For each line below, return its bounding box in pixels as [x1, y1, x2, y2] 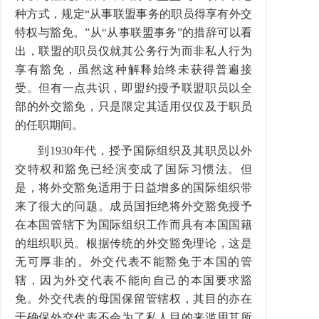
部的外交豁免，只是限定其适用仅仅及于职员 [15, 100, 252, 113]
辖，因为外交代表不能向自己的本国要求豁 [15, 274, 252, 286]
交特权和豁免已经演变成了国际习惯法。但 [15, 163, 252, 175]
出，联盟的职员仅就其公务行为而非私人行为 [15, 45, 252, 57]
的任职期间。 [15, 119, 83, 131]
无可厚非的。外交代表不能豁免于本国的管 [15, 256, 252, 268]
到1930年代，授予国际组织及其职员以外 [38, 145, 252, 157]
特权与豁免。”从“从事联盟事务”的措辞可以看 [15, 26, 252, 38]
